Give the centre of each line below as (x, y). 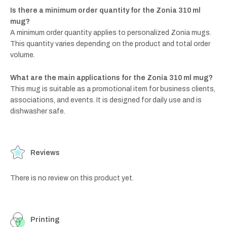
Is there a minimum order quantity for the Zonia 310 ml (105, 11)
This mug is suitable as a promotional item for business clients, (113, 89)
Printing (45, 219)
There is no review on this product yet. (72, 178)
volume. (23, 55)
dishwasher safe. (38, 111)
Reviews (45, 153)
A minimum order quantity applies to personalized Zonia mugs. (111, 33)
